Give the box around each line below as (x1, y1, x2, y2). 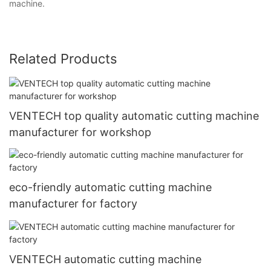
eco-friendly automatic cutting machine (9, 181, 212, 194)
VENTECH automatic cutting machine (9, 252, 201, 266)
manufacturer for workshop (9, 125, 151, 139)
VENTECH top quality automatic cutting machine (9, 109, 259, 122)
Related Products (9, 50, 117, 67)
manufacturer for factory (9, 197, 137, 211)
